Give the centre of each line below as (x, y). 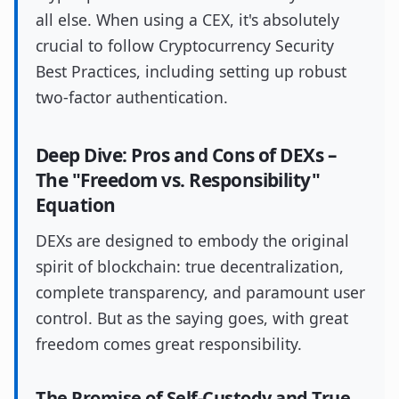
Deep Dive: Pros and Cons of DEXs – (186, 155)
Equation (76, 205)
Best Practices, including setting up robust (191, 71)
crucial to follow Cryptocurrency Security (185, 45)
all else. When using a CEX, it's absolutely (187, 20)
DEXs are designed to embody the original (192, 240)
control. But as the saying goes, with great (192, 318)
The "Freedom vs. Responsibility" (178, 180)
